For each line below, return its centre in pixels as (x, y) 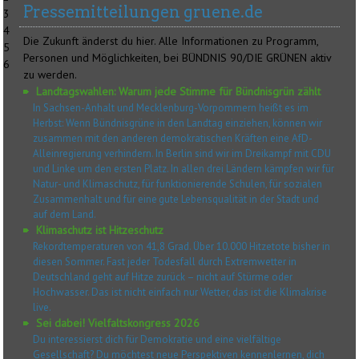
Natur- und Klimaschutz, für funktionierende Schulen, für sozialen (178, 184)
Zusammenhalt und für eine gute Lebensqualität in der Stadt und (176, 200)
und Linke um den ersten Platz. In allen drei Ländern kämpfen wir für (184, 169)
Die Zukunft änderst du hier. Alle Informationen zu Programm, (171, 41)
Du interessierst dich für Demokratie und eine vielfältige (157, 340)
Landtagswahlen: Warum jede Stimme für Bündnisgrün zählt (179, 92)
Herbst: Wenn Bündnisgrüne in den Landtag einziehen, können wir (178, 123)
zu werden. (50, 75)
